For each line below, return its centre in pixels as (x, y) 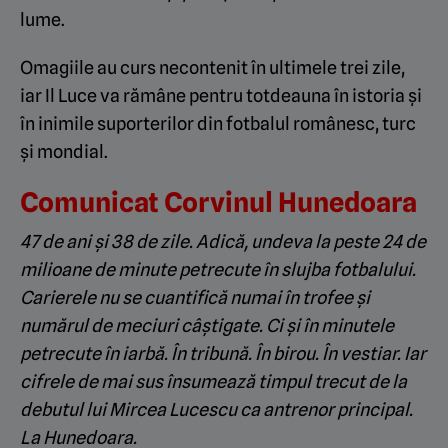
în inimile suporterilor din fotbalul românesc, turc (218, 123)
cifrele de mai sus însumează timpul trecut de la (213, 381)
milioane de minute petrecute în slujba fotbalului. (218, 269)
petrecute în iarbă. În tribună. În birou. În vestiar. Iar (223, 353)
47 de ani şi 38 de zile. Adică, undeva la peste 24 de (223, 241)
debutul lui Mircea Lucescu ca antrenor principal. (216, 409)
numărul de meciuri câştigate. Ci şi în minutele (207, 325)
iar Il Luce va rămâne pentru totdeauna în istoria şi (221, 95)
